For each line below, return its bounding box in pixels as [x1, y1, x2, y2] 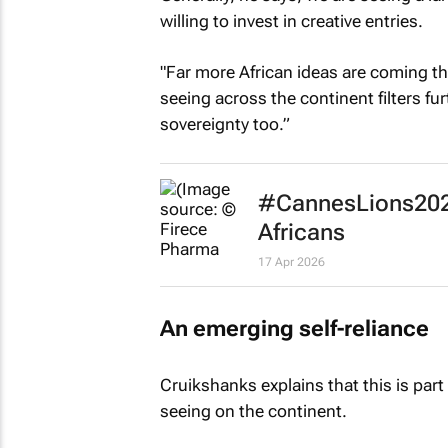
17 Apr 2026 [257, 254, 325, 269]
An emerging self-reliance [159, 316, 429, 341]
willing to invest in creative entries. [159, 10, 423, 31]
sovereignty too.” [159, 114, 290, 134]
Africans [257, 218, 345, 246]
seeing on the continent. [159, 400, 347, 421]
